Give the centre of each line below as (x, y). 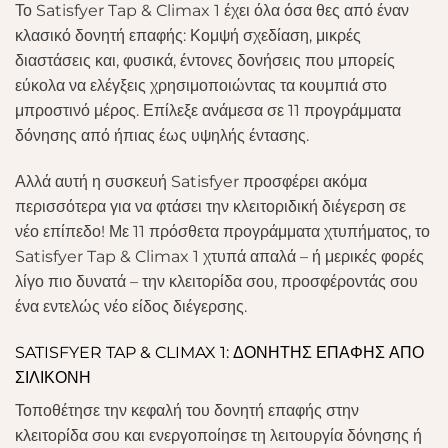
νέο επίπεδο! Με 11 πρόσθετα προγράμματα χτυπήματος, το (222, 231)
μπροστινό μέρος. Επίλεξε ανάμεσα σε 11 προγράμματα (208, 111)
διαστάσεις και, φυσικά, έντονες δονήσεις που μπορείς (205, 61)
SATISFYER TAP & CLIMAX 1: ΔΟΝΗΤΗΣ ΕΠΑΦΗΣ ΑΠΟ (219, 352)
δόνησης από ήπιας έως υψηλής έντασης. (162, 136)
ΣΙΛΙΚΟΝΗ (53, 377)
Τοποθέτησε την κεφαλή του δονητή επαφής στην (187, 410)
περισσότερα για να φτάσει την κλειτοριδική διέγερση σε (210, 206)
